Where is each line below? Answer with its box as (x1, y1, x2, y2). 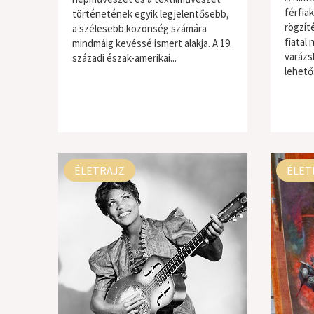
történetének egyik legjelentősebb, (71, 7, 229, 20)
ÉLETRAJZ (74, 163, 125, 177)
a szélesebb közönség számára (71, 22, 207, 35)
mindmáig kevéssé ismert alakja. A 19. (71, 36, 232, 50)
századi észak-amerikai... (71, 51, 177, 64)
